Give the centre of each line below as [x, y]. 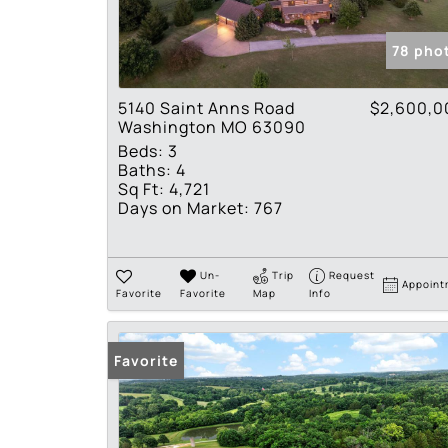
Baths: [145, 170]
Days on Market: [184, 208]
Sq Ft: [141, 189]
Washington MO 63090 [212, 127]
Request [352, 275]
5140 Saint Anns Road [206, 108]
